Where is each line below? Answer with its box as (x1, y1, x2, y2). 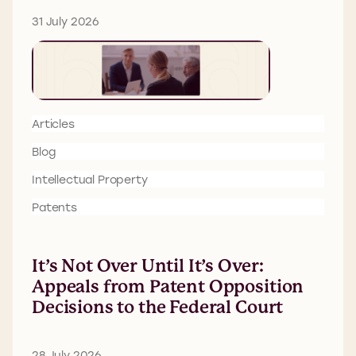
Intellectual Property (32, 172, 148, 187)
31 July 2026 (32, 14, 100, 29)
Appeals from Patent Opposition (32, 276, 304, 296)
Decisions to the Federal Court (32, 296, 284, 317)
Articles (32, 116, 75, 131)
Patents (32, 199, 77, 215)
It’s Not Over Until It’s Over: (32, 255, 265, 276)
